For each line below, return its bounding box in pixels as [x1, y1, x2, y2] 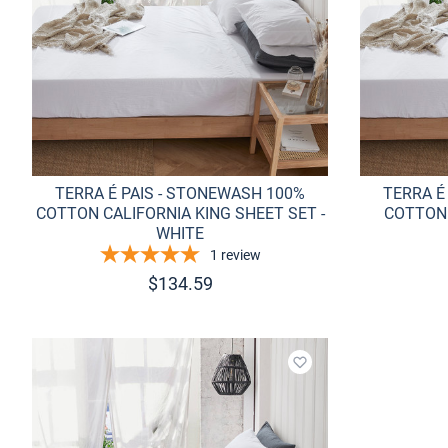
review [220, 247, 261, 263]
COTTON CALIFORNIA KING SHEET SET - [35, 204, 325, 223]
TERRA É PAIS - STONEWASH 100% [55, 184, 305, 203]
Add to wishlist [298, 362, 403, 382]
